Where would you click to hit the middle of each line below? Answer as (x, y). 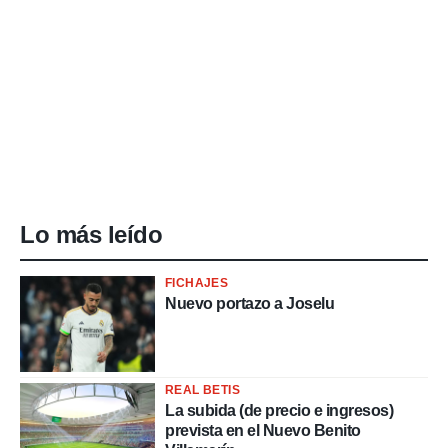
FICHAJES (197, 283)
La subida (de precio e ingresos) (279, 411)
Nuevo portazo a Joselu (249, 303)
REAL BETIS (202, 390)
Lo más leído (91, 234)
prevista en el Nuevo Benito (263, 431)
